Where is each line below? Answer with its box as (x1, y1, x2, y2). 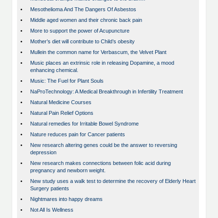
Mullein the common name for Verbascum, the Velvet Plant (30, 49, 166, 55)
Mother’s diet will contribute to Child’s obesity (30, 38, 135, 45)
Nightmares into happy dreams (30, 196, 103, 202)
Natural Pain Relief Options (30, 110, 93, 116)
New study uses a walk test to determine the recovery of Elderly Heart (30, 178, 196, 184)
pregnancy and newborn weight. (30, 167, 106, 174)
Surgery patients (30, 185, 69, 192)
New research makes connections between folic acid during (30, 160, 171, 166)
